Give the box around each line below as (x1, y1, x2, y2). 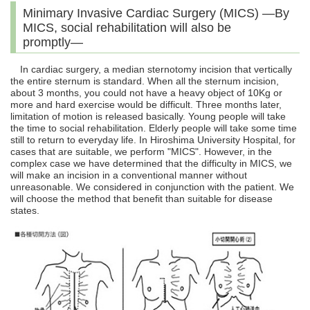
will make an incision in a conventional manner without (10, 170, 247, 181)
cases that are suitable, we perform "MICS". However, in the (10, 146, 272, 158)
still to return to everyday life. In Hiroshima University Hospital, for (10, 134, 295, 146)
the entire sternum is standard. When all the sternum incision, (10, 75, 279, 87)
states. (10, 205, 39, 217)
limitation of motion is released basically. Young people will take (10, 111, 286, 122)
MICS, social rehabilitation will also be (23, 21, 231, 35)
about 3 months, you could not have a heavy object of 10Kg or (10, 87, 282, 99)
